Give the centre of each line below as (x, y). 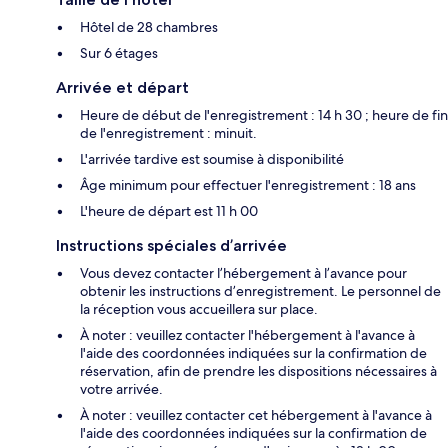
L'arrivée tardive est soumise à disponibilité (212, 159)
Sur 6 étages (119, 53)
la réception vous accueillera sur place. (199, 309)
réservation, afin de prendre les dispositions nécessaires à (258, 371)
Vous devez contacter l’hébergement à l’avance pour (243, 273)
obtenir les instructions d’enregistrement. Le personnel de (260, 291)
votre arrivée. (121, 389)
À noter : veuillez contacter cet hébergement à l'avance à (256, 415)
